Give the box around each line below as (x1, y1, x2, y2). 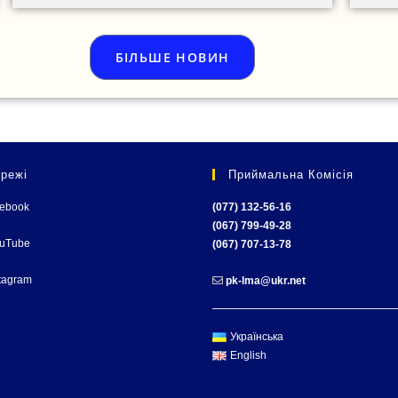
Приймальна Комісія (228, 167, 354, 181)
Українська (229, 330, 283, 343)
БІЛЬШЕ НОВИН (115, 48, 230, 66)
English (229, 348, 267, 362)
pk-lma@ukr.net (226, 274, 306, 287)
